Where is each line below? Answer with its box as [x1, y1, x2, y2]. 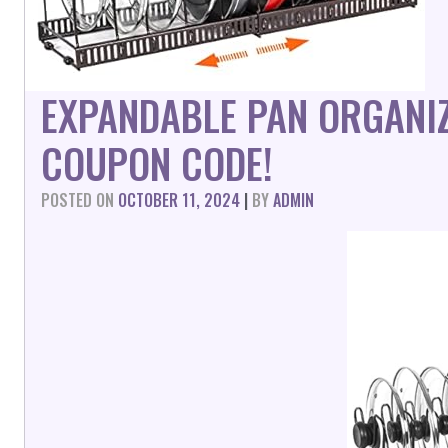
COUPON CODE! [41, 133, 273, 193]
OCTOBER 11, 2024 [118, 188, 240, 212]
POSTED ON [41, 188, 118, 212]
